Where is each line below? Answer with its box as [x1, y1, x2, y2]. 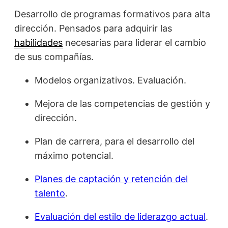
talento [35, 187, 65, 198]
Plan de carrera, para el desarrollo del [35, 135, 194, 147]
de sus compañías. [14, 51, 94, 62]
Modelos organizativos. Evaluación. [35, 74, 186, 85]
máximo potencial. [35, 150, 113, 161]
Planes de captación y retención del [35, 173, 188, 184]
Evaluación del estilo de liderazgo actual [35, 211, 206, 222]
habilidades [14, 37, 63, 48]
